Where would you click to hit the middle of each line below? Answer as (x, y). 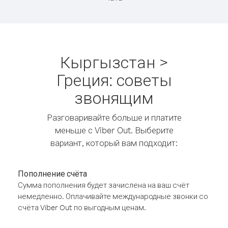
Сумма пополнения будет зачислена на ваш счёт (104, 185)
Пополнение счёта (52, 174)
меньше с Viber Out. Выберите (114, 130)
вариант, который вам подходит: (114, 143)
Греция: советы (114, 80)
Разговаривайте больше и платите (114, 117)
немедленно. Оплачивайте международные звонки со (113, 196)
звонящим (114, 97)
